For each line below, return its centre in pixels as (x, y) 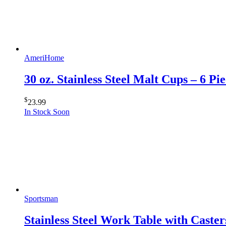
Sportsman (41, 198)
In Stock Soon (47, 111)
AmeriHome (44, 58)
